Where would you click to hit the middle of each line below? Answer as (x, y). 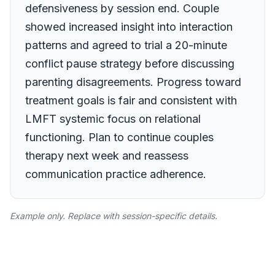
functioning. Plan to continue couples (119, 137)
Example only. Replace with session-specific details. (114, 216)
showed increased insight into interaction (129, 27)
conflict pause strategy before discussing (130, 64)
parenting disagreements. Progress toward (133, 82)
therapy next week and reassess (107, 156)
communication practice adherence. (116, 174)
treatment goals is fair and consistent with (131, 100)
